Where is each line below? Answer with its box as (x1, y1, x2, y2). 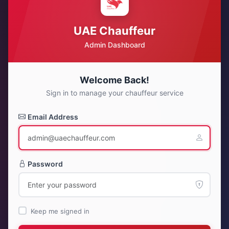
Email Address (28, 112, 78, 121)
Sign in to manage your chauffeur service (45, 88, 184, 97)
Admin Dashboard (84, 40, 145, 49)
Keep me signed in (31, 207, 89, 215)
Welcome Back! (80, 74, 149, 85)
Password (28, 159, 63, 168)
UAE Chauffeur (74, 24, 155, 37)
